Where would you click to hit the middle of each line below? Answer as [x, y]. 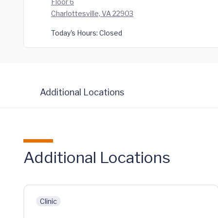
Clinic [48, 201]
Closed [110, 33]
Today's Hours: [74, 33]
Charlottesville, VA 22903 [92, 13]
